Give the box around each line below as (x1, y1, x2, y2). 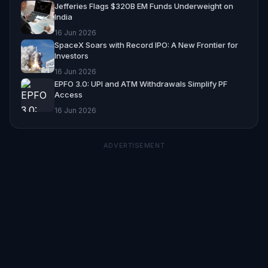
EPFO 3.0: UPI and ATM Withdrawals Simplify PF (54, 78, 227, 89)
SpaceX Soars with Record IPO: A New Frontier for (54, 39, 238, 50)
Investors (54, 50, 89, 60)
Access (54, 89, 83, 99)
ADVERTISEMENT (103, 141, 165, 150)
